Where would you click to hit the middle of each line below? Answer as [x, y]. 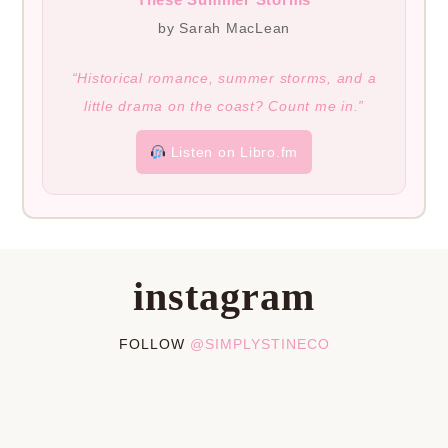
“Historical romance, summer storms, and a [224, 78]
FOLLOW [154, 344]
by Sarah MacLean [224, 28]
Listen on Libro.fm [232, 152]
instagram [224, 297]
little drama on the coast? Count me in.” [224, 106]
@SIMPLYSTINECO [259, 344]
